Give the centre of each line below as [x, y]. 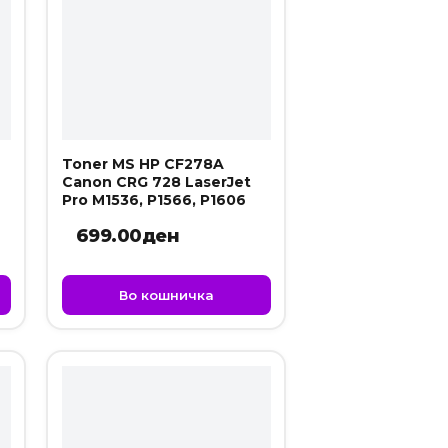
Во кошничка [166, 294]
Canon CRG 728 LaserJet [156, 181]
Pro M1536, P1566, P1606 [153, 199]
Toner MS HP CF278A [142, 163]
